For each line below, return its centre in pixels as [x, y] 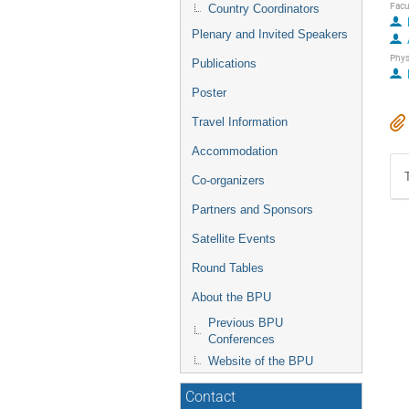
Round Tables [228, 268]
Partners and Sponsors [252, 210]
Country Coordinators [264, 9]
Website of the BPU [261, 361]
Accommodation [235, 151]
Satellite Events [234, 239]
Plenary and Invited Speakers [270, 34]
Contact [210, 397]
